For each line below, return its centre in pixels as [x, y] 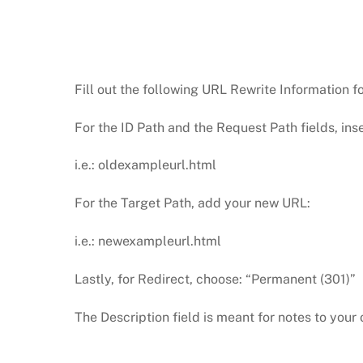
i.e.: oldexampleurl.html [145, 165]
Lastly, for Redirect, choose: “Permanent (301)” [215, 279]
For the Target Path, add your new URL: [192, 203]
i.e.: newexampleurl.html [148, 241]
